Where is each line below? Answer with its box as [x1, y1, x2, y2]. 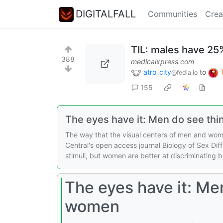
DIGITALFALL [76, 7, 136, 20]
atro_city [143, 68, 171, 76]
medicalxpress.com [131, 57, 194, 66]
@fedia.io [171, 69, 198, 76]
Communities [148, 9, 197, 19]
